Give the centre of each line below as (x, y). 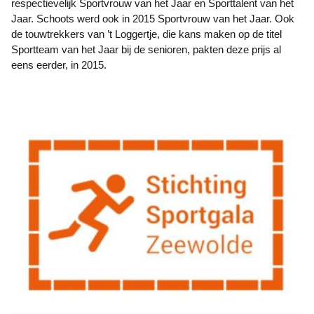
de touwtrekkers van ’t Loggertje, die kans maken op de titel (146, 34)
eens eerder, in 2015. (59, 65)
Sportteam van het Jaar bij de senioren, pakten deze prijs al (146, 49)
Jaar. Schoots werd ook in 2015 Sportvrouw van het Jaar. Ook (153, 19)
